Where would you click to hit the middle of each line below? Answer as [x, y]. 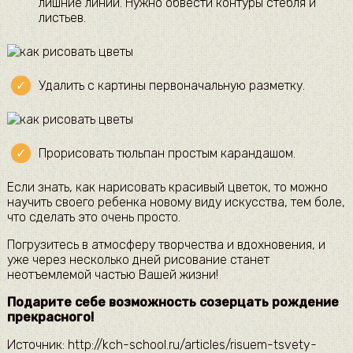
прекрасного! [50, 318]
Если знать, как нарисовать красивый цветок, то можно [167, 188]
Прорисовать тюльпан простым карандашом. [167, 154]
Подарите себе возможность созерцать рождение [173, 303]
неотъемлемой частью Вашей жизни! [112, 275]
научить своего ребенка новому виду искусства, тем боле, [176, 203]
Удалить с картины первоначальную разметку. [171, 86]
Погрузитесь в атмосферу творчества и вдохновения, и [166, 245]
